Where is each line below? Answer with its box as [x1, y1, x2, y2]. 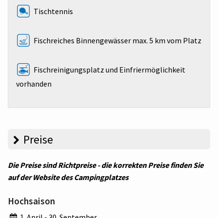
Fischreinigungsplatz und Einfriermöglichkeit [32, 64, 186, 74]
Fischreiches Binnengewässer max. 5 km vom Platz [32, 35, 202, 45]
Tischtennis [32, 6, 73, 16]
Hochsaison [8, 195, 55, 207]
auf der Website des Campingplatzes [8, 172, 128, 182]
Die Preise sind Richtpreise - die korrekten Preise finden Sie [8, 160, 203, 170]
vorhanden [16, 78, 52, 89]
